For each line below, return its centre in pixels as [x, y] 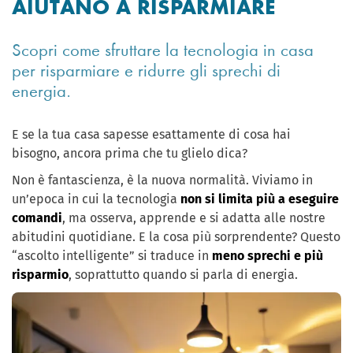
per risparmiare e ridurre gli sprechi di [146, 71]
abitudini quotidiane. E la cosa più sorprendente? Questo [176, 237]
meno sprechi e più [268, 256]
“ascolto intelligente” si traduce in [112, 256]
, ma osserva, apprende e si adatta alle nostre [194, 218]
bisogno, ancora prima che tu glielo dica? [130, 153]
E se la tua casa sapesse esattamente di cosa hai [151, 134]
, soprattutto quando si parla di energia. [183, 275]
